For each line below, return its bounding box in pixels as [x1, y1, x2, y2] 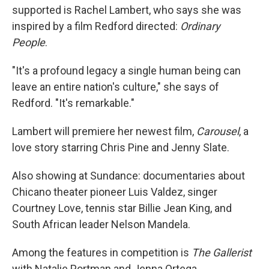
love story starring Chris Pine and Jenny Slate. [12, 141, 229, 154]
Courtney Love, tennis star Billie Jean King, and [12, 202, 232, 214]
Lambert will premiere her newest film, [12, 125, 196, 138]
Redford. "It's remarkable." [12, 97, 134, 109]
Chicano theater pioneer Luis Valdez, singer [12, 186, 217, 198]
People [12, 36, 45, 49]
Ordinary [180, 20, 220, 32]
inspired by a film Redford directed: [12, 20, 180, 32]
